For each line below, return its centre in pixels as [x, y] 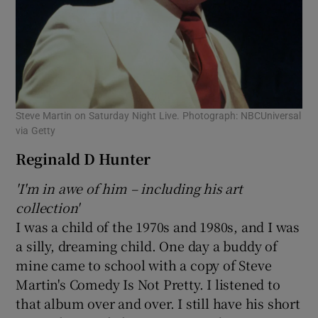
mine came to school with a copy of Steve [144, 265]
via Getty [36, 131]
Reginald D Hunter [83, 159]
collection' [48, 208]
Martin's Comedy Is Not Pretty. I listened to [148, 284]
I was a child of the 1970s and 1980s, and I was [158, 227]
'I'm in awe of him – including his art [129, 188]
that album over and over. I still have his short [158, 303]
